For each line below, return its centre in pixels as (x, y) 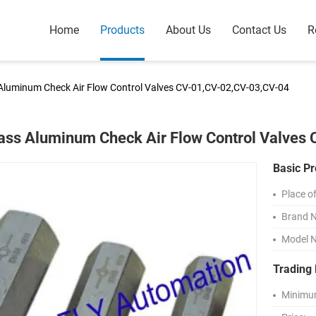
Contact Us (259, 30)
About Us (188, 30)
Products (122, 30)
